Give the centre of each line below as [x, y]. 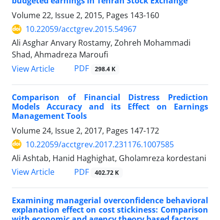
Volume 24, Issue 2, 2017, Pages [71, 130]
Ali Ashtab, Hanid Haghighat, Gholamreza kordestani [109, 158]
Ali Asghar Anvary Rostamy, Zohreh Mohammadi [101, 43]
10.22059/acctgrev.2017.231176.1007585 [100, 144]
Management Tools [49, 116]
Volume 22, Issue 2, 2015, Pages [71, 15]
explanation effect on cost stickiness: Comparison [110, 209]
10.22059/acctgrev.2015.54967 [81, 29]
